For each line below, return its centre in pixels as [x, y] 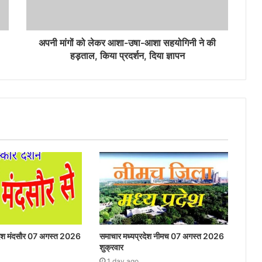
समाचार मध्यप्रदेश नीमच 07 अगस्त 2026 [161, 236]
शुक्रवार [111, 247]
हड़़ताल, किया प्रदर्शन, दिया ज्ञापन [127, 56]
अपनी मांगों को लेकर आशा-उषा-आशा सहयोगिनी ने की [127, 43]
